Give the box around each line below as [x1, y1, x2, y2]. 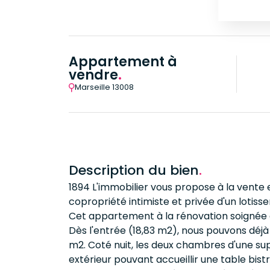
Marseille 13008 [75, 82, 134, 92]
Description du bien [69, 161, 199, 180]
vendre [69, 66, 118, 84]
